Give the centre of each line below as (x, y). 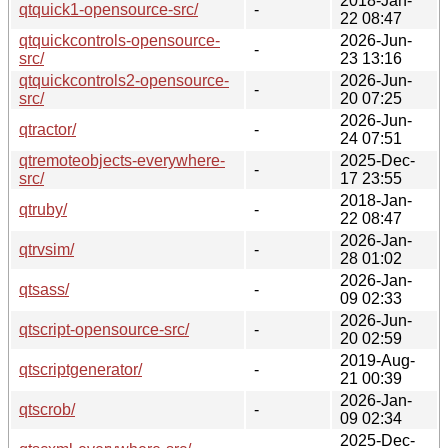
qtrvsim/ (46, 249)
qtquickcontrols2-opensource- (124, 80)
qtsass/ (44, 289)
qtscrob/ (47, 409)
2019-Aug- (377, 360)
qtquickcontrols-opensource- (119, 40)
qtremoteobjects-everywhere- (122, 160)
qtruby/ (43, 209)
